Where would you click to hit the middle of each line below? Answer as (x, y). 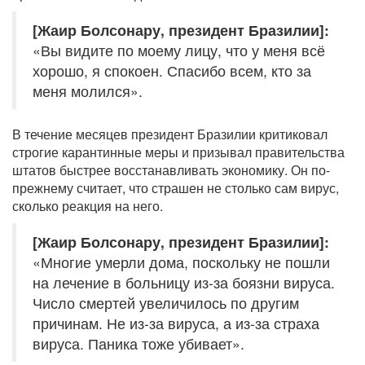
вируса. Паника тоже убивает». (139, 344)
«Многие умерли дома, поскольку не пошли (181, 262)
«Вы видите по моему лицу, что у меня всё (179, 51)
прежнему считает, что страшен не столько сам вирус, (176, 188)
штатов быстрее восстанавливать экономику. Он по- (171, 170)
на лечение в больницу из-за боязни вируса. (184, 283)
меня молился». (88, 91)
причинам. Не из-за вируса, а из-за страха (176, 323)
